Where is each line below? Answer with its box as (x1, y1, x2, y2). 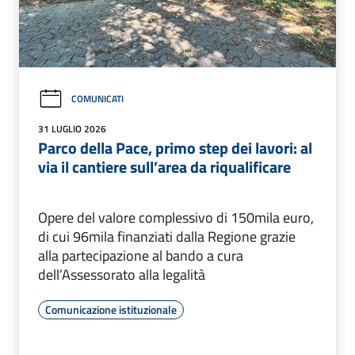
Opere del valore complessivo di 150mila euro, (38, 206, 314, 228)
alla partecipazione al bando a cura (38, 244, 243, 266)
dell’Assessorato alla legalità (38, 263, 205, 285)
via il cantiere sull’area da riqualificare (38, 154, 291, 179)
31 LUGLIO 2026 (38, 120, 106, 136)
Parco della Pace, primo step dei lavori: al (38, 135, 312, 160)
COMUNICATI (71, 91, 124, 107)
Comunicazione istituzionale (45, 300, 177, 318)
